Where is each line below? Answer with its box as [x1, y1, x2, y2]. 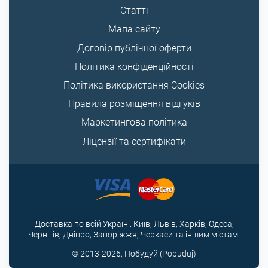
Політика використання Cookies [63, 80, 205, 91]
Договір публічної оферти [77, 42, 191, 54]
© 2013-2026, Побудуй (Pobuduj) [72, 248, 196, 258]
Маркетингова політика [81, 117, 187, 129]
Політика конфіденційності [74, 60, 194, 72]
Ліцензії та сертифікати [82, 135, 186, 147]
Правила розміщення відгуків [68, 98, 200, 110]
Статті [120, 5, 148, 17]
